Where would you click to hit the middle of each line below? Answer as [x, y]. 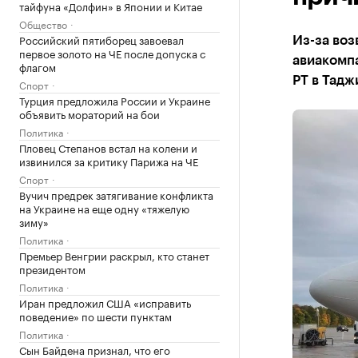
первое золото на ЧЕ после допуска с [112, 53]
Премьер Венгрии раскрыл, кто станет [114, 255]
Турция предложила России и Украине [115, 100]
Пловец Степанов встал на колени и [108, 147]
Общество [43, 24]
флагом [38, 66]
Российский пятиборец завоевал [101, 39]
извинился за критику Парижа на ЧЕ [109, 161]
